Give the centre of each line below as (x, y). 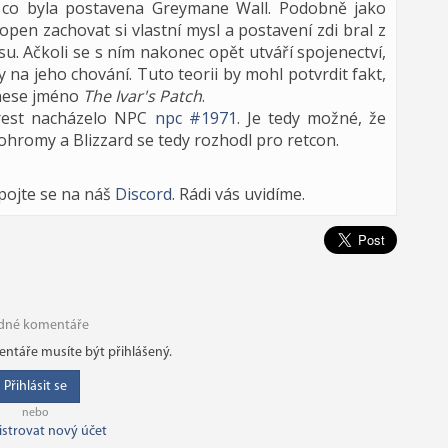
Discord (143, 194)
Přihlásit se (36, 386)
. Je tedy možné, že (311, 118)
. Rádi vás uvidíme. (238, 194)
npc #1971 (195, 118)
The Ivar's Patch (142, 96)
